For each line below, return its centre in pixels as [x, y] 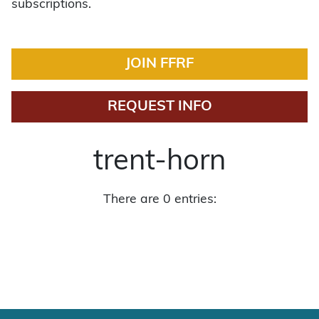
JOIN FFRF [159, 64]
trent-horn [159, 162]
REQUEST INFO [159, 106]
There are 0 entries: [159, 199]
